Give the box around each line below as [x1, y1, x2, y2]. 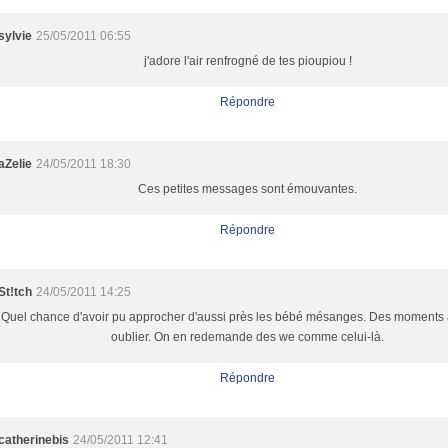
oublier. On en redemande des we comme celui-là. [111, 330, 385, 344]
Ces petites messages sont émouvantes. [138, 182, 358, 196]
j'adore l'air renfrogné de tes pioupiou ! [143, 54, 352, 68]
